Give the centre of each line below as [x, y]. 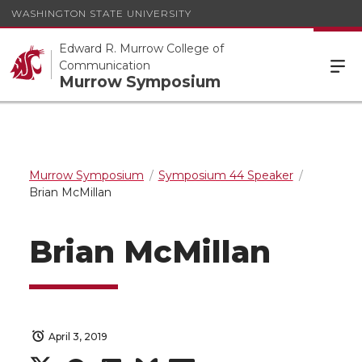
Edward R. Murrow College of [141, 48]
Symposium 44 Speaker [225, 175]
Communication [105, 65]
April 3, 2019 [78, 337]
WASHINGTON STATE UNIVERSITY [101, 13]
